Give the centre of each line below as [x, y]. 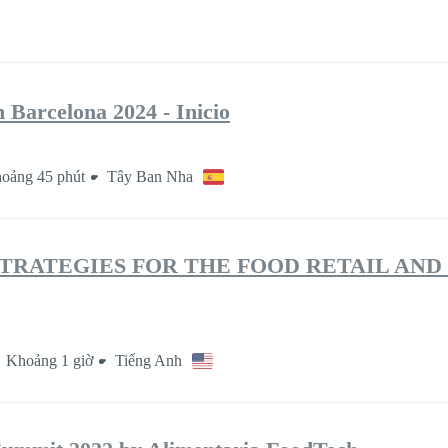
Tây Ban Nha [150, 177]
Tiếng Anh [148, 361]
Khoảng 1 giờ [49, 361]
